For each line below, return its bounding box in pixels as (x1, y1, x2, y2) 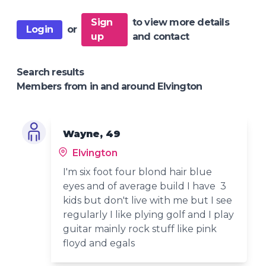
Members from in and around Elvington (17, 80, 202, 92)
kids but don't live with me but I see (63, 194, 233, 206)
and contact (132, 30, 189, 42)
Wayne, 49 (63, 128, 121, 140)
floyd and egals (63, 237, 135, 249)
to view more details (132, 16, 229, 28)
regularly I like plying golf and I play (63, 208, 235, 220)
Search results (17, 66, 84, 78)
